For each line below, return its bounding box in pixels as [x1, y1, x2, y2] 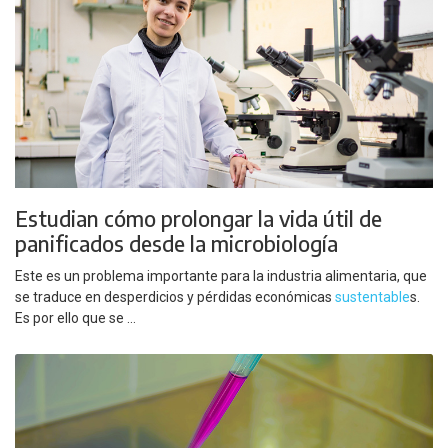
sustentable [335, 289, 410, 306]
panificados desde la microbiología [15, 229, 338, 257]
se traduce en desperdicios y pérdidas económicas [15, 289, 335, 306]
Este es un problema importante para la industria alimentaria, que [15, 268, 427, 285]
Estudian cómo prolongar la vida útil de [15, 204, 382, 232]
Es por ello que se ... [15, 310, 136, 327]
